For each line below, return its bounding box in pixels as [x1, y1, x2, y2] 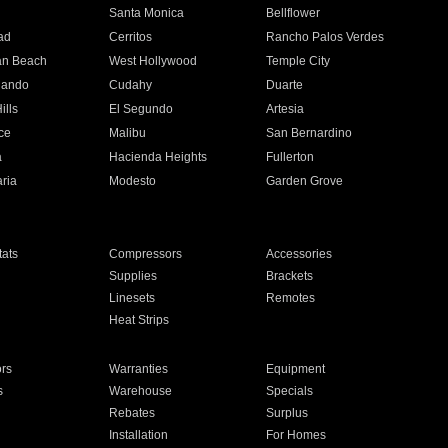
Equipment [266, 362, 326, 376]
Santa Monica [108, 6, 184, 20]
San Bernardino [266, 126, 353, 140]
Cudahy [108, 78, 152, 92]
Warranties [108, 362, 168, 376]
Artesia [266, 102, 305, 116]
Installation [108, 428, 168, 442]
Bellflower [266, 6, 321, 20]
